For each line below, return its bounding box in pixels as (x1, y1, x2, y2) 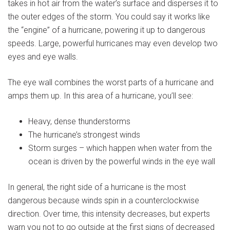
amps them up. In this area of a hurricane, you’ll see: (8, 91, 193, 101)
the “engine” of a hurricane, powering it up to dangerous (8, 25, 205, 35)
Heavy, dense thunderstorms (28, 117, 130, 127)
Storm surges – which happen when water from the (28, 143, 212, 154)
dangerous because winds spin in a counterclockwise (8, 196, 199, 206)
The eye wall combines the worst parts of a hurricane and (8, 78, 214, 88)
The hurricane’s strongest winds (28, 130, 140, 140)
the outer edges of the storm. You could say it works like (8, 12, 210, 22)
